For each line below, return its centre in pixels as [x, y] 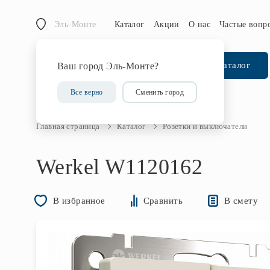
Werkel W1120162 [120, 167]
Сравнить [163, 201]
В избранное [79, 201]
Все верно [87, 92]
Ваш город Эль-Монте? [108, 66]
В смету [241, 200]
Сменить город [160, 92]
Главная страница [68, 126]
